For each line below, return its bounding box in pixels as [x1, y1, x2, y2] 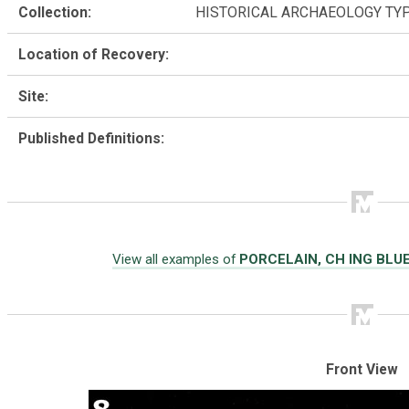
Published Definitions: [18, 129, 165, 147]
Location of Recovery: [18, 45, 170, 63]
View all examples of [111, 251, 239, 268]
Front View [326, 360, 399, 378]
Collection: [18, 3, 92, 21]
